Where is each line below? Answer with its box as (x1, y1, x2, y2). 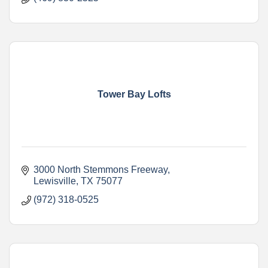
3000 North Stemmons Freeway (33, 164, 167, 175)
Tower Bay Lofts (97, 89, 171, 99)
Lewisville (33, 175, 76, 186)
